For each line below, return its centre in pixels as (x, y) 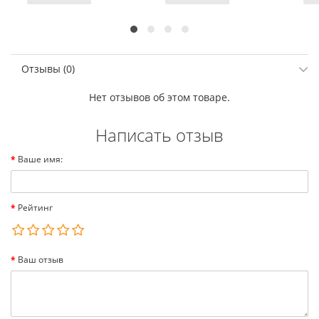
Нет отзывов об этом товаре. (159, 97)
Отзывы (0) (48, 68)
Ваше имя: (40, 159)
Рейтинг (35, 207)
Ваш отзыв (41, 259)
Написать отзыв (159, 135)
